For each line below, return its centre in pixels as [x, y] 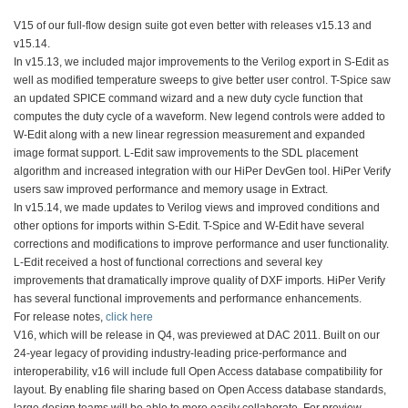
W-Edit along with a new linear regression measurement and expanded [189, 134]
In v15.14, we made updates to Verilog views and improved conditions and [197, 207]
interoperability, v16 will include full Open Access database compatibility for [198, 371]
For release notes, [60, 316]
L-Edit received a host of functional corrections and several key [168, 262]
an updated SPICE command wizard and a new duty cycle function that [188, 98]
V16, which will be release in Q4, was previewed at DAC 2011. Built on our [197, 335]
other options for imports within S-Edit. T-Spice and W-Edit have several [189, 225]
